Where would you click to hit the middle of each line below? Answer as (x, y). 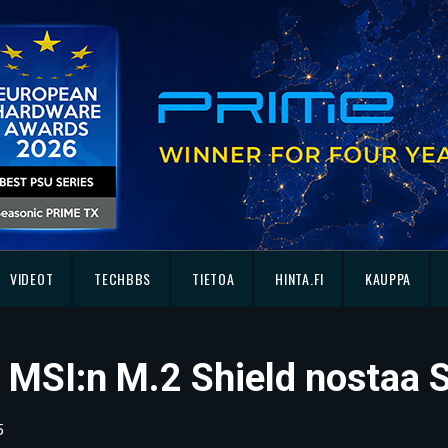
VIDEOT (32, 278)
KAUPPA (388, 278)
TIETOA (213, 278)
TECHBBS (123, 278)
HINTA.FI (299, 278)
